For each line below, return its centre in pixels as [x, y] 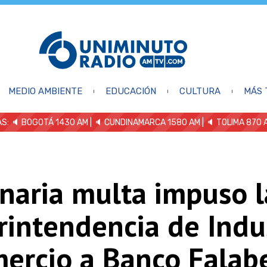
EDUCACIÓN [131, 91]
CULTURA [200, 91]
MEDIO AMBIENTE [45, 91]
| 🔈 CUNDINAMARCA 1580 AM [144, 122]
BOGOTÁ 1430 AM [55, 122]
